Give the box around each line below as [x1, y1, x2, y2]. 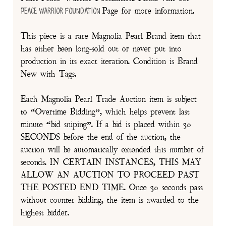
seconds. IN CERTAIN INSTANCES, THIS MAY [21, 157, 202, 168]
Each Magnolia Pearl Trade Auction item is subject [21, 94, 197, 105]
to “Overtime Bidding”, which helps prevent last [21, 106, 190, 118]
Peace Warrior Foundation [21, 7, 103, 16]
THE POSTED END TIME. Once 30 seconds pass [21, 182, 203, 194]
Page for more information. [102, 6, 195, 17]
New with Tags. [21, 69, 77, 80]
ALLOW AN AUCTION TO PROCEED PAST [21, 169, 200, 181]
